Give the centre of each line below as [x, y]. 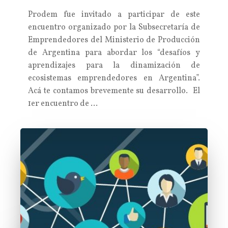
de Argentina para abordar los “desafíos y [114, 53]
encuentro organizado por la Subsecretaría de [114, 27]
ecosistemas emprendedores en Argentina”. [114, 78]
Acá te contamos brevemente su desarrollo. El [114, 91]
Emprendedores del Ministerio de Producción [114, 40]
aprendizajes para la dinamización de [114, 66]
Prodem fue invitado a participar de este [114, 15]
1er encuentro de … [63, 104]
